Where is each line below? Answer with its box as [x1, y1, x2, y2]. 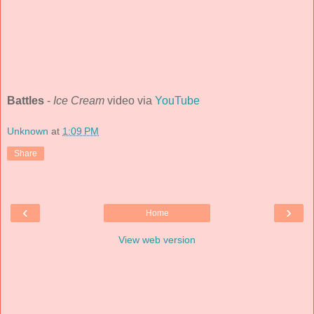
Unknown [7, 125, 48, 137]
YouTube [155, 95, 200, 107]
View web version [118, 233, 196, 245]
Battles [7, 95, 44, 107]
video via [104, 95, 155, 107]
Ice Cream [53, 95, 104, 107]
